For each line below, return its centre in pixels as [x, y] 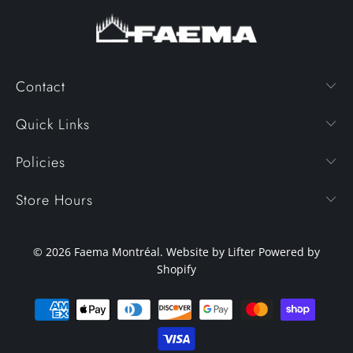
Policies [41, 162]
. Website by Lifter [209, 251]
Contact [41, 86]
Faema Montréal [117, 251]
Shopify [176, 269]
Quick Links [53, 124]
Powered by [289, 251]
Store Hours [54, 200]
